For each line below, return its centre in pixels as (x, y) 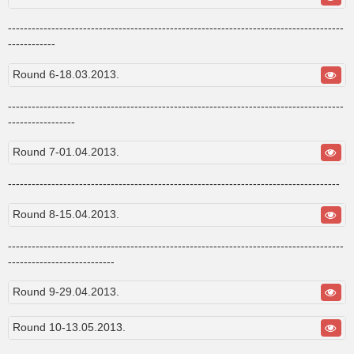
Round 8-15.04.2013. (66, 214)
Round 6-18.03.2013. (66, 74)
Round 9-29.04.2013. (66, 292)
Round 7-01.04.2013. (66, 152)
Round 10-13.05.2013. (69, 327)
